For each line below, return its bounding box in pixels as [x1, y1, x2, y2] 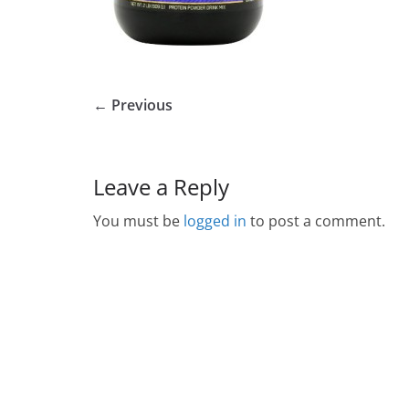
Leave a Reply [93, 171, 229, 202]
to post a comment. [246, 210, 385, 231]
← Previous [93, 94, 173, 115]
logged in [184, 210, 246, 231]
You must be [93, 210, 184, 231]
